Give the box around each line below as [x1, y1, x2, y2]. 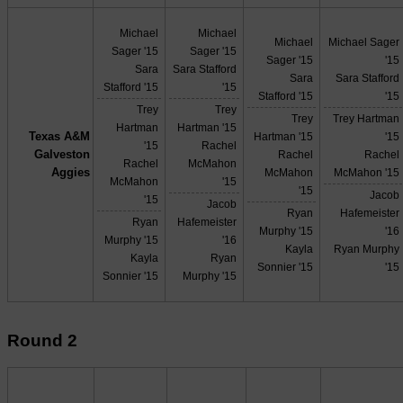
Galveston [33, 148, 90, 162]
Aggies [50, 166, 90, 180]
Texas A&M [28, 130, 90, 144]
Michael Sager [328, 36, 400, 49]
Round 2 [7, 331, 77, 351]
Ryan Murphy [334, 243, 400, 255]
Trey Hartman [333, 112, 400, 125]
